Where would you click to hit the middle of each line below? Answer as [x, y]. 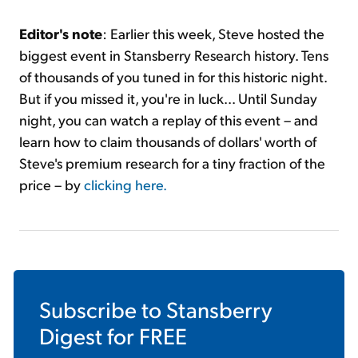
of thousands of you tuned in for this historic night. [173, 77]
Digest [71, 336]
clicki [99, 185]
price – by [52, 185]
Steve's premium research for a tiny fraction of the [172, 163]
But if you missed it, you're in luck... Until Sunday [168, 98]
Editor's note [61, 34]
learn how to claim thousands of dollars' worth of [168, 141]
